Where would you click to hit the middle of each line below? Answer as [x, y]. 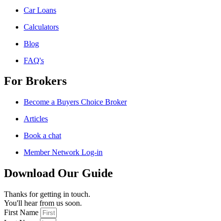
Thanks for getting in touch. [47, 194]
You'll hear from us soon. [43, 203]
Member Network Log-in [63, 152]
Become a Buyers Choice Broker [75, 102]
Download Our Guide [58, 173]
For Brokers [35, 81]
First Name [21, 213]
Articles [36, 119]
